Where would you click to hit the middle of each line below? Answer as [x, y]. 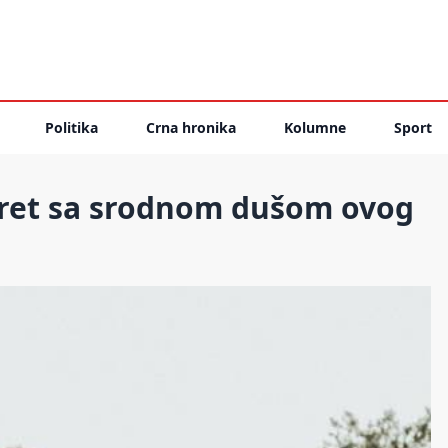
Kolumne [315, 127]
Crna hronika [191, 127]
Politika [71, 127]
